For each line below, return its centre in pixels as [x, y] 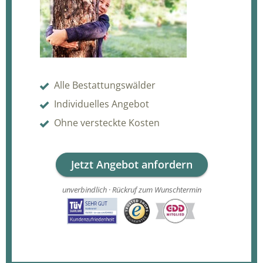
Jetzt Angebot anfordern [131, 164]
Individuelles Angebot [102, 104]
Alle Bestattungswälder [105, 85]
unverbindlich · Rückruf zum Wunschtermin [131, 189]
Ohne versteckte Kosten [107, 122]
